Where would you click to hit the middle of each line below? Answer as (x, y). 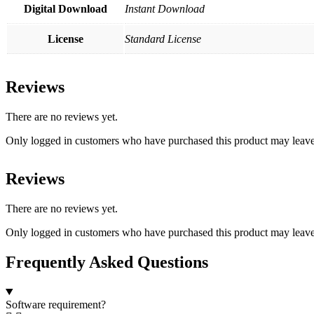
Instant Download (165, 9)
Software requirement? (56, 304)
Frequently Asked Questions (107, 262)
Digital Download (65, 9)
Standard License (163, 39)
